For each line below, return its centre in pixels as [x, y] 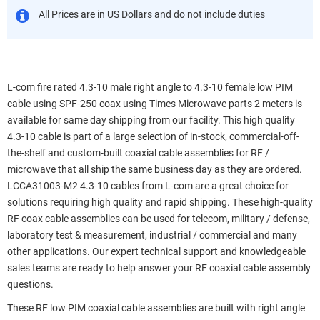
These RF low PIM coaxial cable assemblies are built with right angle [156, 308]
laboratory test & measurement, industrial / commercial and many [152, 235]
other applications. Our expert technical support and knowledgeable [156, 251]
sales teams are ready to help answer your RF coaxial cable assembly [159, 268]
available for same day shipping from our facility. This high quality [151, 120]
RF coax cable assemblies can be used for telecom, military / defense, [159, 219]
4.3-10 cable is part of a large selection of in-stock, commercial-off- [153, 136]
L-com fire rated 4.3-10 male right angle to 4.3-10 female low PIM [150, 87]
